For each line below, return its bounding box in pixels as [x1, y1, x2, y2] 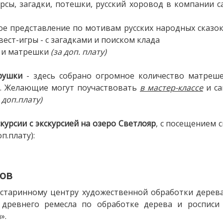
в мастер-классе [140, 82, 203, 93]
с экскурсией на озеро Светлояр [29, 117, 156, 129]
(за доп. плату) [51, 46, 107, 57]
